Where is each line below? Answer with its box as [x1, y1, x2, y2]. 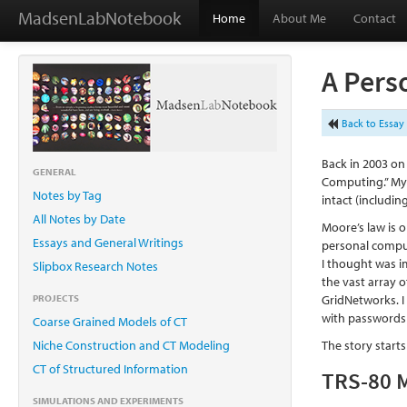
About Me [273, 10, 326, 26]
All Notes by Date [33, 210, 125, 227]
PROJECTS [33, 291, 79, 304]
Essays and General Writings [33, 233, 184, 251]
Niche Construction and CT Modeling [33, 336, 230, 353]
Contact [353, 10, 396, 26]
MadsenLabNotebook [18, 6, 181, 29]
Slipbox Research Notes [33, 257, 158, 274]
